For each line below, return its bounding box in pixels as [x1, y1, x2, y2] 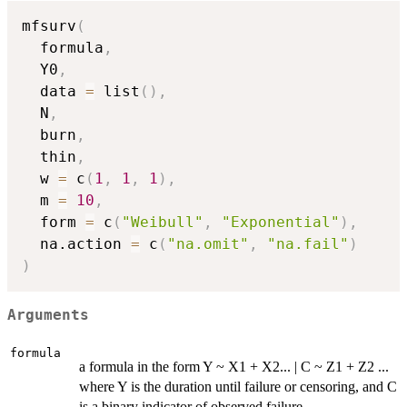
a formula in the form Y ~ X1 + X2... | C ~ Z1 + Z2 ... [79, 358, 389, 374]
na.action [22, 235, 131, 253]
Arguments [7, 307, 89, 324]
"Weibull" [122, 213, 203, 232]
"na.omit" [167, 235, 249, 253]
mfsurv [22, 17, 76, 35]
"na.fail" [267, 235, 349, 253]
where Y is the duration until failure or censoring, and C [79, 378, 397, 394]
